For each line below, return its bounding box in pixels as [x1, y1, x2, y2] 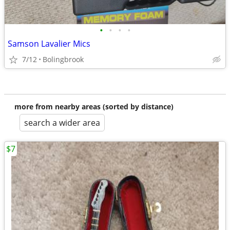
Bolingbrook [43, 54, 84, 64]
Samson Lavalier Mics [8, 38, 90, 49]
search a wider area [24, 117, 100, 128]
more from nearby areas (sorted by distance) [14, 102, 174, 111]
